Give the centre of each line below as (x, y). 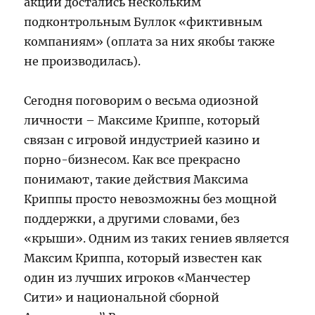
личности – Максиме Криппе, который (142, 120)
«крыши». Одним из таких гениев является (157, 238)
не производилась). (83, 61)
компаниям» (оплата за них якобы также (150, 41)
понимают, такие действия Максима (136, 179)
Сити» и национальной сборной (122, 297)
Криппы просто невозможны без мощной (151, 199)
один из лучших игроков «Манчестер (137, 277)
